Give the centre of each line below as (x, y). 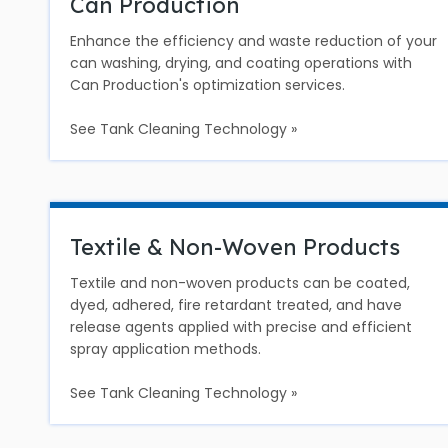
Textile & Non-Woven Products (235, 247)
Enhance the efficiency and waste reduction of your (253, 41)
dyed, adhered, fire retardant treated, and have (236, 305)
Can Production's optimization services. (207, 85)
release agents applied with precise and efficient (241, 327)
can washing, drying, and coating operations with (241, 63)
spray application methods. (165, 349)
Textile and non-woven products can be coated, (240, 283)
